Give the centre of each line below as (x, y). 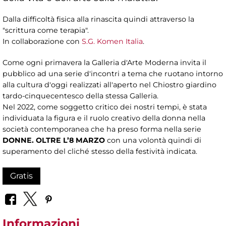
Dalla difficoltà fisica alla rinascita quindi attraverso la (98, 19)
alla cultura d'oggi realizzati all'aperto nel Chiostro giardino (109, 85)
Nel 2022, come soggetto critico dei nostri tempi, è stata (105, 107)
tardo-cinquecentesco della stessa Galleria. (80, 96)
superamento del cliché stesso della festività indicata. (100, 152)
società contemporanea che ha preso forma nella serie (102, 129)
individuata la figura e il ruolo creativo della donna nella (104, 118)
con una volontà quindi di (154, 140)
